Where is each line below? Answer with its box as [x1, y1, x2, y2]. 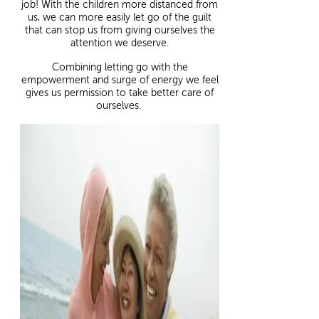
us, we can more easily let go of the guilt [28, 12, 211, 23]
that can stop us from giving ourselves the [24, 25, 215, 36]
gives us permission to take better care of [26, 88, 214, 99]
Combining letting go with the [51, 62, 188, 73]
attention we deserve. [70, 38, 169, 49]
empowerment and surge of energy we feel [21, 75, 219, 86]
